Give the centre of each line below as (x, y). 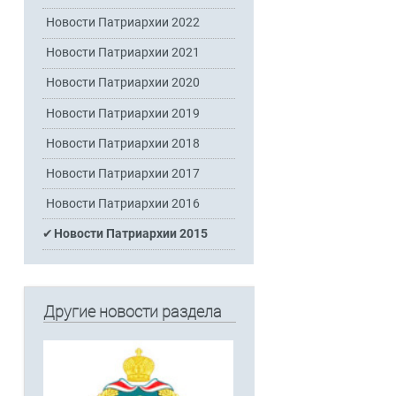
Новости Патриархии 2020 (123, 83)
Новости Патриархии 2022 (123, 23)
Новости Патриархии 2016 (123, 203)
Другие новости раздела (132, 311)
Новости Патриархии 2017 (123, 173)
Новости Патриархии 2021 (123, 53)
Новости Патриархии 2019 (123, 113)
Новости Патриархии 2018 (123, 143)
